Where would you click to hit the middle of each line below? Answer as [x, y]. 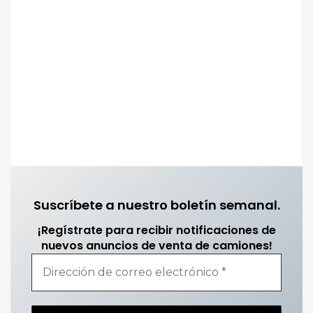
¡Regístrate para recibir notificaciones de [156, 231]
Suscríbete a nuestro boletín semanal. [156, 205]
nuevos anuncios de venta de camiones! [156, 246]
